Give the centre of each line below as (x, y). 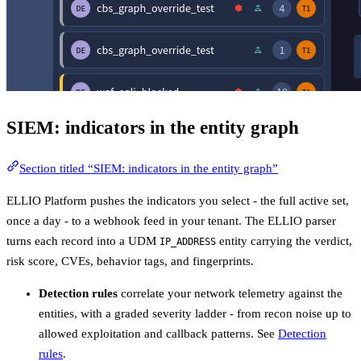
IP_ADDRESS (188, 241)
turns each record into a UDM (83, 241)
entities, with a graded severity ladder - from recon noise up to (195, 313)
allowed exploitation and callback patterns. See (158, 333)
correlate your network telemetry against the (230, 293)
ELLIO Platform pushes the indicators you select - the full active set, (178, 200)
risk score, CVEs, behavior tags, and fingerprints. (130, 261)
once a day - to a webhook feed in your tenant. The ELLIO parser (171, 220)
